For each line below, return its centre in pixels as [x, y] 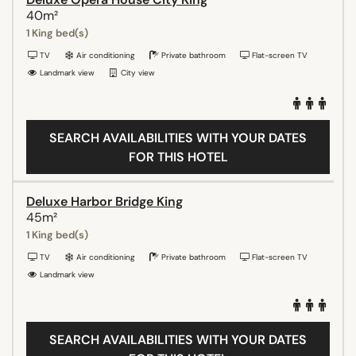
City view [137, 72]
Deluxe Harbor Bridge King [104, 201]
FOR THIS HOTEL [178, 157]
